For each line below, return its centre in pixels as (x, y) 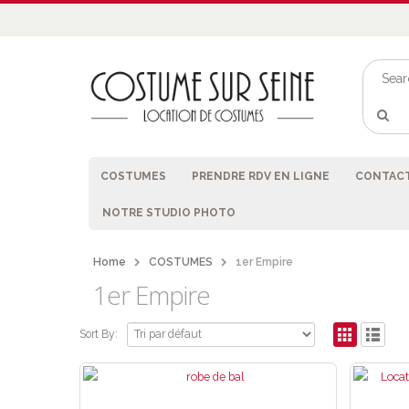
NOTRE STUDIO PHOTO (169, 213)
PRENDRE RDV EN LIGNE (261, 176)
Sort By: (99, 335)
